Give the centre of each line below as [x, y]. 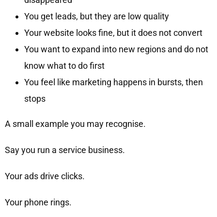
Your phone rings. [38, 202]
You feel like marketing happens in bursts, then [113, 82]
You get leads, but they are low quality [96, 16]
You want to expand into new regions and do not [116, 49]
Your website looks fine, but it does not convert [113, 33]
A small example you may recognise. [75, 124]
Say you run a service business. [65, 150]
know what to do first [64, 66]
